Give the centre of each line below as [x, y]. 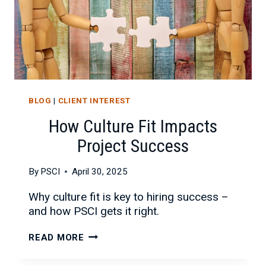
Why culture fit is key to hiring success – [129, 197]
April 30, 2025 [100, 171]
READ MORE [56, 237]
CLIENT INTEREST [94, 101]
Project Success [133, 145]
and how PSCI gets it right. [94, 211]
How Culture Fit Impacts [133, 126]
